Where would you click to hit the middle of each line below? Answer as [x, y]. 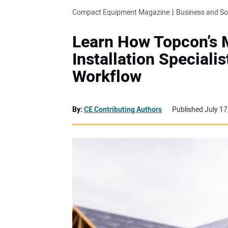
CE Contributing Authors [123, 109]
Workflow [107, 76]
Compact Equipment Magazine [121, 12]
